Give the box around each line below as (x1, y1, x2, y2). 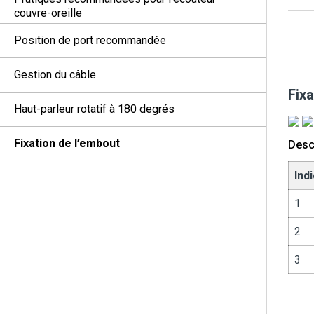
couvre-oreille (14, 6, 82, 20)
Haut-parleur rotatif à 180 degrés (14, 102, 175, 116)
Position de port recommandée (14, 34, 166, 47)
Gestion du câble (14, 68, 96, 81)
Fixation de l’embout (14, 137, 120, 150)
